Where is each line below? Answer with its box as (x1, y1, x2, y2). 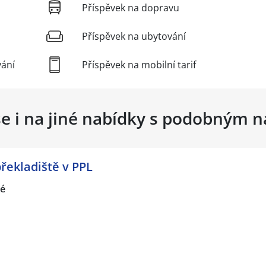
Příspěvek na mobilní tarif (82, 58, 196, 72)
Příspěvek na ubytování (82, 30, 186, 43)
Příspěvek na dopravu (82, 1, 179, 15)
